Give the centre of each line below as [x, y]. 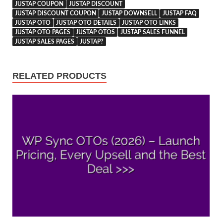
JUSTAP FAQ [180, 14]
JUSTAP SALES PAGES [45, 42]
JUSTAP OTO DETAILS [86, 23]
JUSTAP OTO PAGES [43, 32]
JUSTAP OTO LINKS [149, 23]
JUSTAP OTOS [95, 32]
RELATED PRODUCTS [59, 76]
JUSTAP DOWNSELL [129, 14]
